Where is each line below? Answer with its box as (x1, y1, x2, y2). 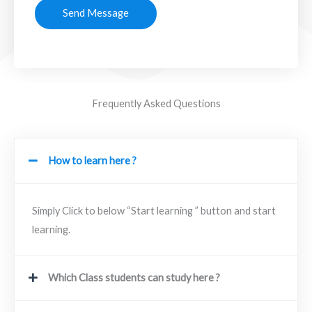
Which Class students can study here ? (47, 271, 220, 283)
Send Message (63, 6, 129, 19)
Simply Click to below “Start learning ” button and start (32, 204, 276, 217)
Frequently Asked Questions (91, 97, 221, 109)
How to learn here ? (47, 154, 136, 166)
